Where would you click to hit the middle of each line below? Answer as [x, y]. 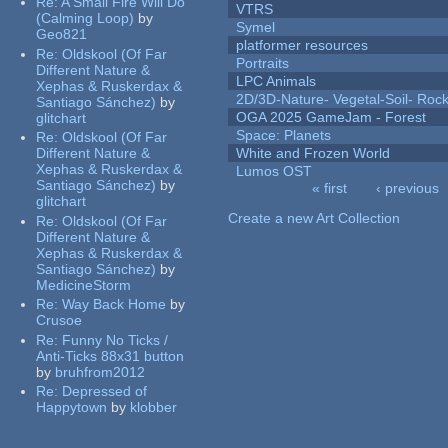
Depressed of [105, 391]
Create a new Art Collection [314, 218]
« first [329, 188]
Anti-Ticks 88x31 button [110, 355]
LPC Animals [276, 81]
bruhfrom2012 [100, 371]
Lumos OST [274, 171]
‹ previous [407, 188]
